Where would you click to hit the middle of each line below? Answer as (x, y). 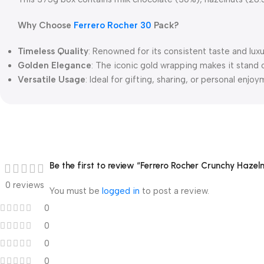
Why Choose (44, 25)
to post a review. (174, 191)
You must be (76, 191)
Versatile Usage (52, 80)
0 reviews (25, 185)
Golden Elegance (55, 65)
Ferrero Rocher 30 (111, 25)
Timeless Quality (53, 51)
